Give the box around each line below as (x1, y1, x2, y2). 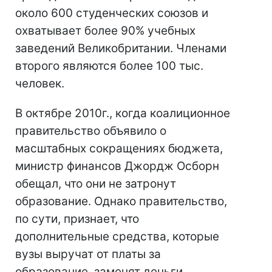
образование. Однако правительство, (15, 194, 227, 208)
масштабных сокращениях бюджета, (15, 141, 223, 155)
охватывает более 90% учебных (15, 24, 195, 38)
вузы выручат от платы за (15, 247, 161, 261)
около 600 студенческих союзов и (15, 6, 208, 20)
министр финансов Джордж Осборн (15, 159, 219, 173)
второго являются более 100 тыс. (15, 59, 203, 73)
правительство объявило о (15, 124, 166, 138)
